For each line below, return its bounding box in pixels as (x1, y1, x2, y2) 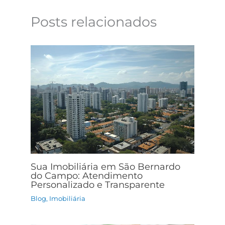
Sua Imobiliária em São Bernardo (31, 160, 181, 172)
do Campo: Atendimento (31, 169, 143, 181)
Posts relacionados (31, 14, 157, 31)
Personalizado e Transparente (31, 178, 165, 190)
